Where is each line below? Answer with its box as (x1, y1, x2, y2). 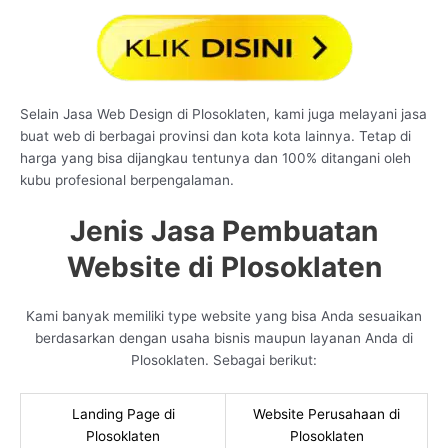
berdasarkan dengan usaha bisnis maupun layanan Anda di (35, 330, 413, 347)
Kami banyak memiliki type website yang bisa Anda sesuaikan (26, 308, 422, 325)
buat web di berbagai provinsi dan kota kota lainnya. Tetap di (20, 128, 411, 145)
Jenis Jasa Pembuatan (70, 214, 378, 249)
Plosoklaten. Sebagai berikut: (131, 352, 317, 369)
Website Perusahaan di (253, 406, 400, 423)
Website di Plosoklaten (66, 250, 382, 285)
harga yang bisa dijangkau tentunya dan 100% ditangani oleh (20, 150, 411, 167)
